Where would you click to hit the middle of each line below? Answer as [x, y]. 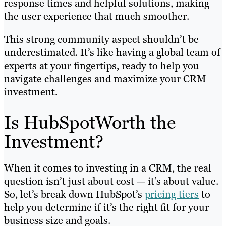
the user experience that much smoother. [97, 16]
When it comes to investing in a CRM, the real [108, 168]
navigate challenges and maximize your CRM [105, 78]
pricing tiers [172, 194]
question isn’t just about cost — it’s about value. [111, 181]
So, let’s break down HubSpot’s [74, 194]
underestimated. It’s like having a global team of [112, 52]
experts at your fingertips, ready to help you [102, 65]
